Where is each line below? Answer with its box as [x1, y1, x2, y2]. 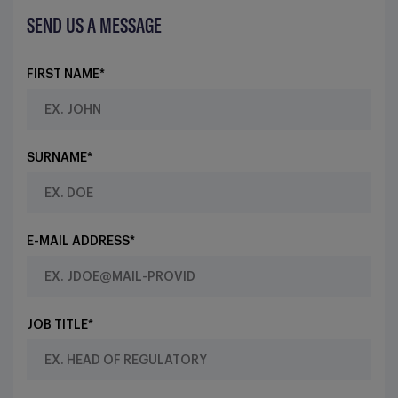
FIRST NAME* [27, 68, 105, 81]
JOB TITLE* [27, 319, 93, 331]
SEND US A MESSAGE [27, 12, 162, 38]
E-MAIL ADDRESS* [27, 235, 135, 248]
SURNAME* [27, 152, 92, 164]
